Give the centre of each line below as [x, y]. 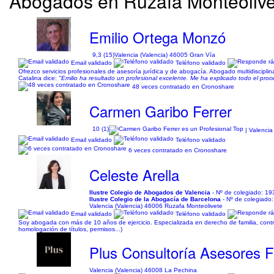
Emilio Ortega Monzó [158, 37]
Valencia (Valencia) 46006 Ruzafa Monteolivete [156, 206]
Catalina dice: [39, 78]
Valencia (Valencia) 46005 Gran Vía [165, 55]
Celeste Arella [135, 175]
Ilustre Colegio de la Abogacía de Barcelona [155, 199]
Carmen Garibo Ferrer [161, 111]
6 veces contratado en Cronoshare [178, 150]
